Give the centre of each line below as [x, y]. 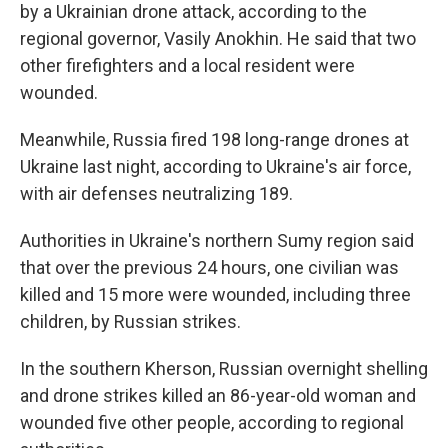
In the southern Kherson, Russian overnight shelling [224, 368]
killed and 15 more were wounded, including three [215, 294]
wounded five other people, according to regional [212, 422]
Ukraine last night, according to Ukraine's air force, [215, 166]
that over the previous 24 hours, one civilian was [209, 267]
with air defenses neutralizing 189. [156, 193]
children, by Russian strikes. [130, 321]
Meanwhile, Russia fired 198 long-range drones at [214, 139]
